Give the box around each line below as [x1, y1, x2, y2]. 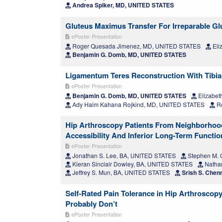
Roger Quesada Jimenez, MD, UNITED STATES [71, 42, 201, 51]
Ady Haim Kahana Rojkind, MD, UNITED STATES [71, 100, 205, 109]
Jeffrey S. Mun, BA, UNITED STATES [71, 168, 170, 177]
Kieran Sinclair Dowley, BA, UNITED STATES [71, 160, 193, 168]
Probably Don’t [65, 198, 117, 210]
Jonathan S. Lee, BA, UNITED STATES [71, 151, 176, 160]
